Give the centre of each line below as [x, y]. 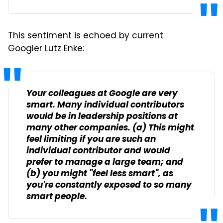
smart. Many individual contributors [105, 105]
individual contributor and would [98, 151]
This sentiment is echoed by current [86, 36]
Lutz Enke [64, 49]
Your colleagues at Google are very [102, 94]
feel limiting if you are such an [91, 139]
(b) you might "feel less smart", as [100, 174]
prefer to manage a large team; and [105, 162]
